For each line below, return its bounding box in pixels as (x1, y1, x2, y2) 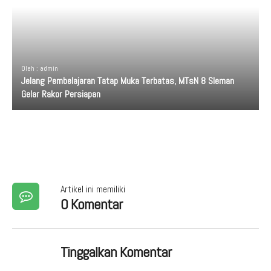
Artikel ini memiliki (60, 182, 125, 195)
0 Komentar (60, 194, 122, 214)
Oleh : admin (21, 63, 58, 73)
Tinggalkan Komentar (60, 242, 171, 261)
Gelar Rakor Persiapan (21, 87, 100, 100)
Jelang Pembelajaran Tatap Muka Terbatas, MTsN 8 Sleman (21, 74, 234, 87)
